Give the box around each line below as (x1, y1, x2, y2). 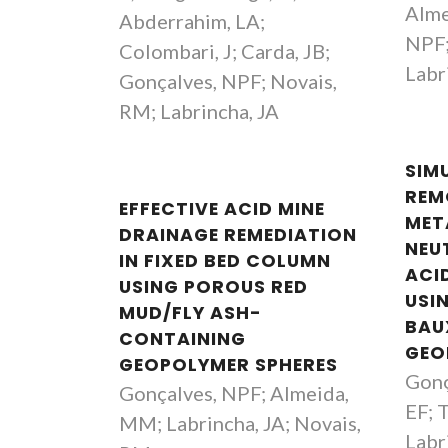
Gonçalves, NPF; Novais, (119, 69, 337, 93)
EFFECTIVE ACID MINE (119, 197, 325, 221)
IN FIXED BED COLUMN (119, 249, 331, 273)
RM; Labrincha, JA (119, 99, 279, 123)
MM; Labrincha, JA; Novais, (119, 411, 361, 435)
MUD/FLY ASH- (119, 301, 262, 325)
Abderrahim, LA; (119, 9, 265, 33)
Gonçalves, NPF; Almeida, (119, 381, 349, 405)
